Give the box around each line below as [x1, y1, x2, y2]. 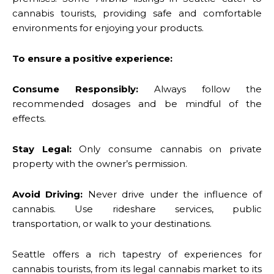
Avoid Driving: [12, 188, 83, 200]
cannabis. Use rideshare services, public [12, 202, 262, 215]
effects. [12, 112, 46, 124]
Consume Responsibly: [12, 83, 138, 95]
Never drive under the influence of [83, 188, 262, 200]
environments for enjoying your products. [12, 21, 204, 34]
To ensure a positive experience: [12, 52, 172, 64]
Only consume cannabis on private [71, 143, 262, 155]
